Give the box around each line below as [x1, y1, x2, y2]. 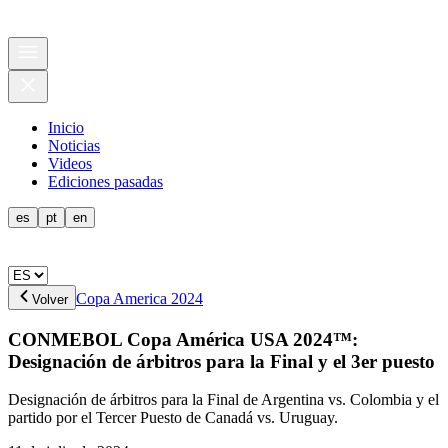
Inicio [48, 119, 84, 136]
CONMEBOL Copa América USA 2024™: [8, 328, 358, 350]
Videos [48, 155, 92, 172]
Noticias [48, 137, 100, 154]
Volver [32, 292, 68, 307]
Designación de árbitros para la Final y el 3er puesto [8, 350, 435, 372]
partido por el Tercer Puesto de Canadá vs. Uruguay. [8, 409, 338, 427]
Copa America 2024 [76, 290, 203, 307]
